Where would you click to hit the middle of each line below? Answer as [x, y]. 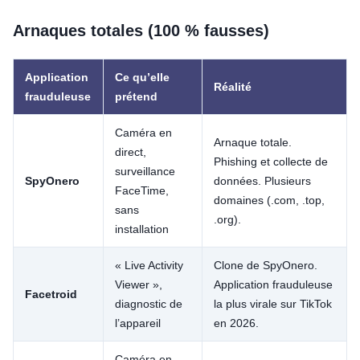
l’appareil [138, 323]
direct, [131, 152]
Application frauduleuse [273, 285]
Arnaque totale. [253, 143]
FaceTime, [142, 191]
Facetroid [51, 295]
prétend [136, 97]
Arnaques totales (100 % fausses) [141, 31]
